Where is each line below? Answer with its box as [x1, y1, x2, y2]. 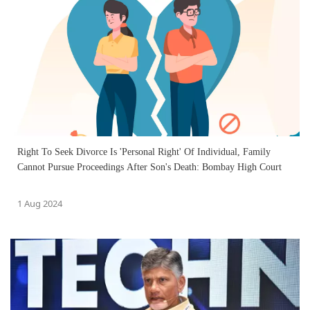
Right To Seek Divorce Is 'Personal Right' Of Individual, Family [17, 147, 271, 158]
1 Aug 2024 [17, 197, 62, 210]
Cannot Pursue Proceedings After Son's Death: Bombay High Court [17, 162, 282, 173]
